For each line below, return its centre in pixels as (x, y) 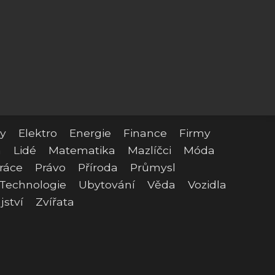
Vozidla (207, 184)
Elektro (38, 133)
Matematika (82, 150)
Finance (145, 133)
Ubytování (107, 184)
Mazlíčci (149, 150)
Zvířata (55, 202)
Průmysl (153, 167)
